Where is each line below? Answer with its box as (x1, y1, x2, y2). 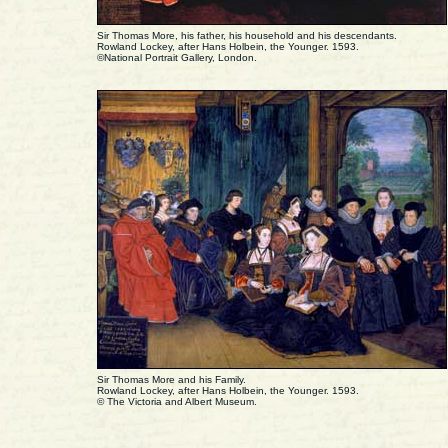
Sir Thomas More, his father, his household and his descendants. (97, 30, 397, 41)
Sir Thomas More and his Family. (97, 374, 246, 385)
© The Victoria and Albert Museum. (97, 396, 257, 407)
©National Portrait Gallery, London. (97, 52, 257, 63)
